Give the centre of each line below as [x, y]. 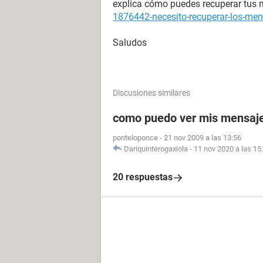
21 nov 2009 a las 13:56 [203, 138]
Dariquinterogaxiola [156, 149]
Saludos [130, 43]
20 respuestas [143, 177]
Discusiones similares [151, 93]
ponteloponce [135, 138]
